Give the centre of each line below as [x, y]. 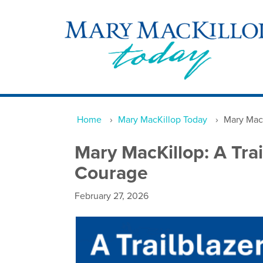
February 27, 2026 [112, 196]
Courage [111, 173]
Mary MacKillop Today [163, 120]
